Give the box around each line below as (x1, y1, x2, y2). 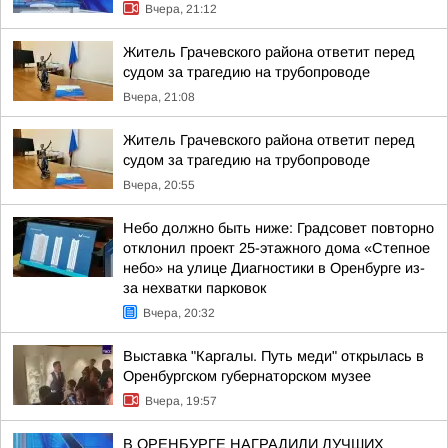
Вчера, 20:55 (123, 178, 195, 192)
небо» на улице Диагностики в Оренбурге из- (123, 260, 425, 276)
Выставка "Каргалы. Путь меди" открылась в (123, 348, 424, 364)
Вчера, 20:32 (143, 306, 215, 320)
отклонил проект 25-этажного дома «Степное (123, 240, 430, 256)
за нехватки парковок (123, 280, 266, 296)
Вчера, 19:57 (145, 394, 217, 408)
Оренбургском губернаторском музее (123, 368, 371, 384)
